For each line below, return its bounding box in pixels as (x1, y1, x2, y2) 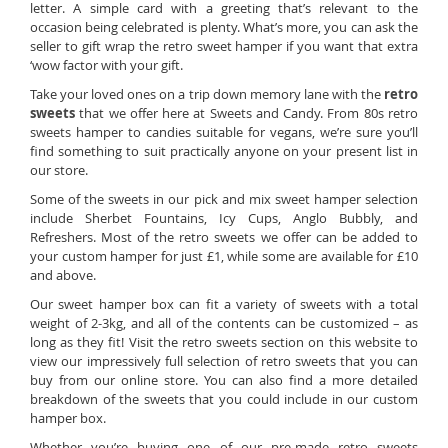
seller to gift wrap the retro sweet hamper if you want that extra (30, 37, 418, 55)
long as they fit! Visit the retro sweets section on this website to (30, 333, 418, 351)
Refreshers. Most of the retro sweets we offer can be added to (30, 228, 418, 246)
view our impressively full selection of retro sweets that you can (30, 352, 418, 370)
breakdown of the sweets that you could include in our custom (30, 390, 418, 408)
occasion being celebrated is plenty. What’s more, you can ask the (30, 18, 418, 36)
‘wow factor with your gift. (30, 56, 183, 74)
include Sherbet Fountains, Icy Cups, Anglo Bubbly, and (30, 209, 418, 227)
